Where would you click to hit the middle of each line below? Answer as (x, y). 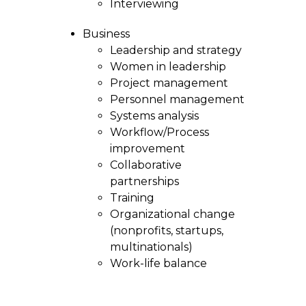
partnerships (144, 181)
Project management (169, 83)
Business (107, 34)
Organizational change (172, 214)
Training (132, 198)
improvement (147, 149)
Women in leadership (168, 67)
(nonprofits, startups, (166, 231)
